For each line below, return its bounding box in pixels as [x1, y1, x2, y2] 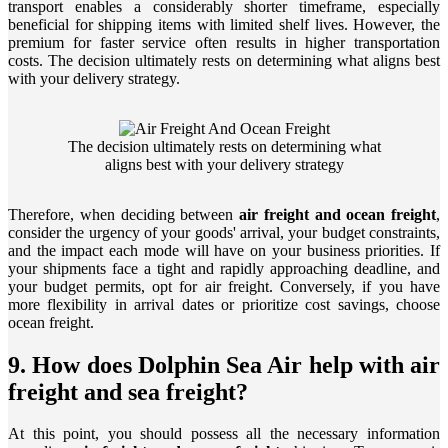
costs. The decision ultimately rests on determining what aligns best [8, 51, 440, 69]
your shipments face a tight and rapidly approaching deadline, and [8, 259, 440, 277]
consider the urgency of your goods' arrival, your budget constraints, [8, 223, 440, 241]
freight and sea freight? [8, 378, 248, 405]
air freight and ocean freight [239, 205, 436, 223]
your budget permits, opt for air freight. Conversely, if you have [8, 277, 440, 295]
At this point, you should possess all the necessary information [8, 425, 440, 443]
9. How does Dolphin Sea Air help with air [8, 351, 440, 378]
